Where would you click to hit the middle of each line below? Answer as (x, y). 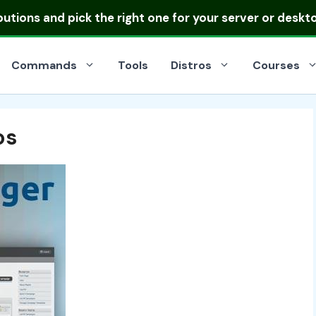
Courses (276, 65)
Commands (44, 65)
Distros (191, 65)
